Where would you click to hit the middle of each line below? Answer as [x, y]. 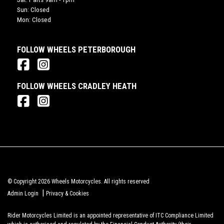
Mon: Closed [34, 20]
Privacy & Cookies [67, 194]
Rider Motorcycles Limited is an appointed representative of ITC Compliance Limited [110, 216]
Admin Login [23, 194]
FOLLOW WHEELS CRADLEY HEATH [76, 86]
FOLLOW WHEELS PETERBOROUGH [76, 50]
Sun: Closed [33, 10]
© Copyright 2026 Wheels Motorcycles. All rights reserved [78, 182]
